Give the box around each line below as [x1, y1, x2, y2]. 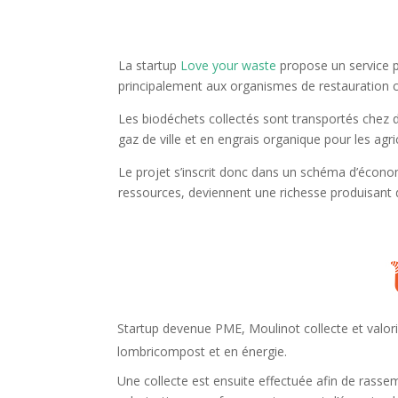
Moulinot [249, 319, 301, 337]
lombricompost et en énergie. [117, 342, 288, 360]
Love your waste [180, 56, 277, 74]
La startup [118, 56, 181, 74]
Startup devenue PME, [117, 319, 250, 337]
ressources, [118, 183, 189, 201]
